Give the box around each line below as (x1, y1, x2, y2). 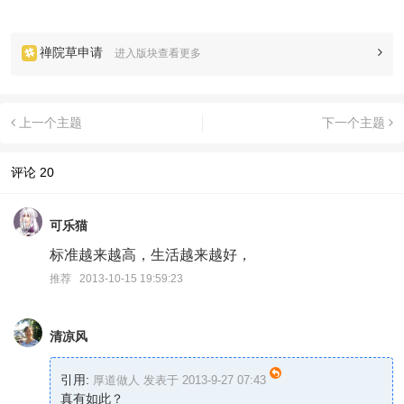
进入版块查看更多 (115, 47, 201, 60)
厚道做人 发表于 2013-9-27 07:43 (93, 373, 266, 387)
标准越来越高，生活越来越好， (50, 247, 252, 262)
